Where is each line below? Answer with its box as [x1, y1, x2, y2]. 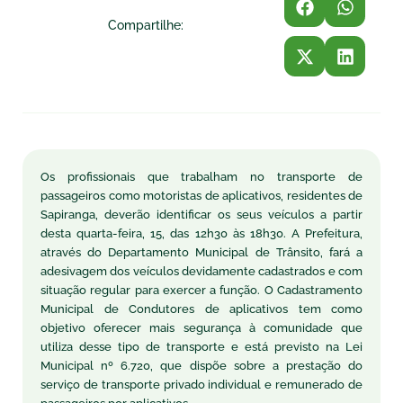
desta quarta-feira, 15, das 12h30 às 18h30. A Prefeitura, [40, 226, 363, 240]
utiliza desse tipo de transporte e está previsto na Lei [40, 339, 363, 354]
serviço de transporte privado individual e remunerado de [40, 377, 363, 391]
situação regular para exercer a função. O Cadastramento [40, 282, 363, 297]
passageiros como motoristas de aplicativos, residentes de [40, 188, 363, 202]
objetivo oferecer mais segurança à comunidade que [40, 320, 363, 335]
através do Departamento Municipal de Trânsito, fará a [40, 245, 363, 259]
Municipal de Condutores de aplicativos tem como [40, 301, 363, 316]
